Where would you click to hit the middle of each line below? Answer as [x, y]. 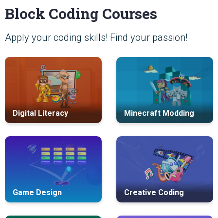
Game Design [37, 193]
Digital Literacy [40, 113]
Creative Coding [154, 193]
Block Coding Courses [81, 14]
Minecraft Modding [159, 113]
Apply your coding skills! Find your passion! [96, 38]
